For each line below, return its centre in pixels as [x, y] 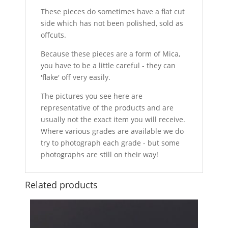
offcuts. [54, 35]
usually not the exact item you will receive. [113, 119]
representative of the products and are [107, 107]
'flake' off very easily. [76, 77]
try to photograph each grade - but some [110, 142]
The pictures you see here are [92, 96]
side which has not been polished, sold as [112, 23]
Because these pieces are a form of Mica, [111, 53]
